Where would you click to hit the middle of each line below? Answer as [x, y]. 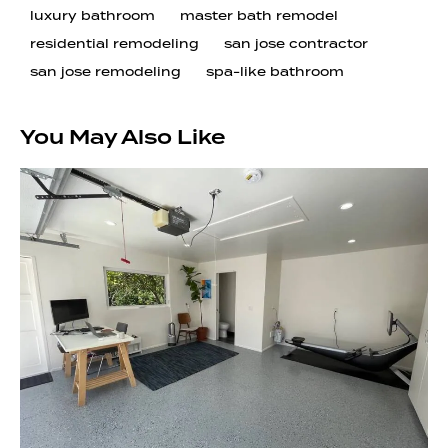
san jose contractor [295, 43]
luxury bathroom [92, 16]
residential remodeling [114, 43]
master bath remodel [258, 16]
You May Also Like [123, 137]
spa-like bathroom [274, 71]
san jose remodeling [105, 71]
